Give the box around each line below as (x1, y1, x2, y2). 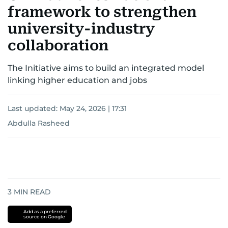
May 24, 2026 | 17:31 (60, 104, 127, 113)
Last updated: (8, 104, 60, 113)
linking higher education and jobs (8, 75, 147, 85)
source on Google (23, 214, 65, 219)
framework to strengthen (8, 4, 196, 20)
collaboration (8, 37, 108, 54)
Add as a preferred (23, 209, 67, 214)
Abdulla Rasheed (8, 119, 70, 128)
